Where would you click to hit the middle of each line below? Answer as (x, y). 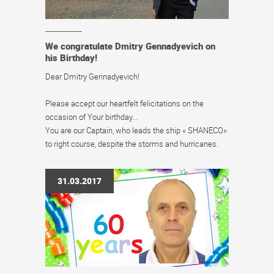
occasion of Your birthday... (91, 117)
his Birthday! (71, 57)
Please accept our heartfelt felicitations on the (124, 103)
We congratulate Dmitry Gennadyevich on (130, 46)
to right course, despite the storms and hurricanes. (132, 144)
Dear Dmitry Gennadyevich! (92, 76)
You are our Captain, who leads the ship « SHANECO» (136, 130)
